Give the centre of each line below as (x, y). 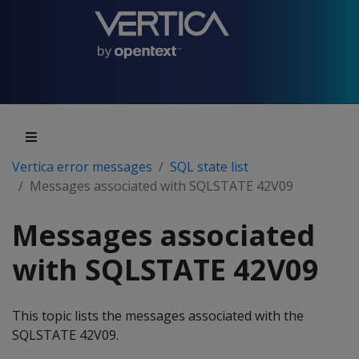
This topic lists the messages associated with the (158, 316)
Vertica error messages (82, 167)
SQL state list (209, 167)
